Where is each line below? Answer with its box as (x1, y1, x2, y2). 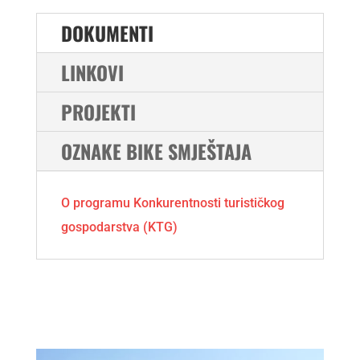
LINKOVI (60, 58, 124, 88)
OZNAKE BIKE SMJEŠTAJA (60, 137, 252, 166)
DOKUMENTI (60, 18, 153, 48)
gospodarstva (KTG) (60, 219, 178, 235)
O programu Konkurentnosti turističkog (60, 195, 284, 211)
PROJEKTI (60, 97, 136, 127)
